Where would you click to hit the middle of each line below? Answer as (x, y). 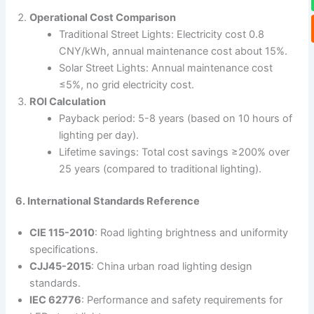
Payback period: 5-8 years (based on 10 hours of (176, 118)
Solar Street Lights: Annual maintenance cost (166, 68)
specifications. (64, 250)
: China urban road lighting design (172, 267)
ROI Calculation (68, 101)
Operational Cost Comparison (103, 17)
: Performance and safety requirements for (182, 300)
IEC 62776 (56, 300)
